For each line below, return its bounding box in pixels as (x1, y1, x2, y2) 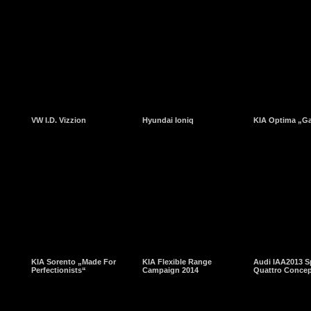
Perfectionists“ (31, 266, 86, 274)
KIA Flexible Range (142, 258, 212, 266)
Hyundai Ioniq (142, 116, 194, 124)
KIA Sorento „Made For (31, 258, 116, 266)
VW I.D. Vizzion (31, 116, 86, 124)
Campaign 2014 (142, 266, 199, 274)
